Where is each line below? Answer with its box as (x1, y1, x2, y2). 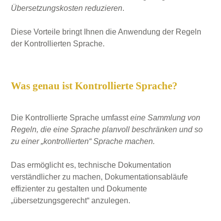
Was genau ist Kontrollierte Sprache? (11, 80, 178, 92)
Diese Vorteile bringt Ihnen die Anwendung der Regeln (11, 27, 202, 36)
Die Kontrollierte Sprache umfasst (11, 113, 131, 122)
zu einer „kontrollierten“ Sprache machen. (11, 137, 155, 146)
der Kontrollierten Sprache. (11, 39, 105, 48)
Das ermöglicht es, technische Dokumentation (11, 161, 172, 170)
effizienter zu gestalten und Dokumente (11, 184, 147, 193)
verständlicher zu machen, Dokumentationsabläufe (11, 173, 188, 182)
